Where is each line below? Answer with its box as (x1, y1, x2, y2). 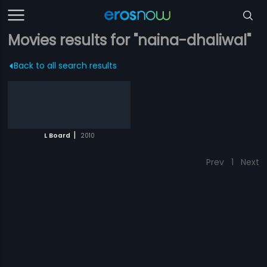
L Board (44, 131, 70, 140)
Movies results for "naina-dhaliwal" (8, 30, 252, 50)
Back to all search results (14, 60, 117, 72)
